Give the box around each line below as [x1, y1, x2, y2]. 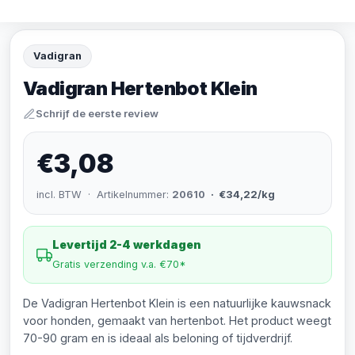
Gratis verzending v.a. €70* [52, 258, 186, 270]
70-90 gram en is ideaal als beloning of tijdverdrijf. [23, 331, 292, 345]
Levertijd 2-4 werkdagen [52, 238, 201, 251]
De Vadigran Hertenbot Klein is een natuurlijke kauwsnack [23, 296, 331, 310]
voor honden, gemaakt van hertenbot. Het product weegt [23, 314, 331, 327]
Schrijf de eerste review [36, 107, 158, 120]
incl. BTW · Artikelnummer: [36, 189, 172, 200]
